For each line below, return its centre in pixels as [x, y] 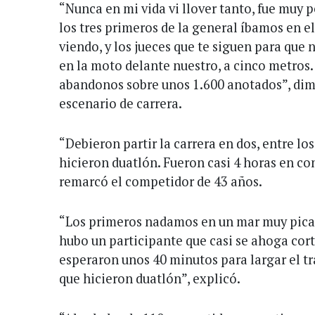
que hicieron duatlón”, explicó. [150, 278]
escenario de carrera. [121, 103]
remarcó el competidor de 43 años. [161, 181]
